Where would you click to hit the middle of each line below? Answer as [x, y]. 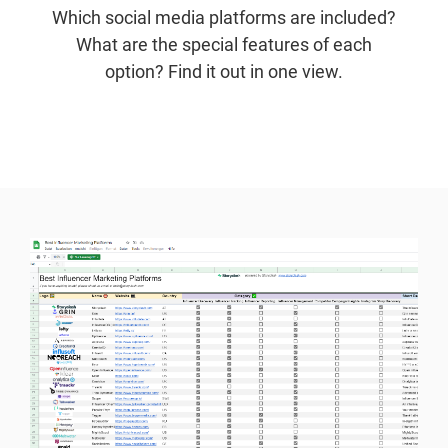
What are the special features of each [224, 44]
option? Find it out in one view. [224, 71]
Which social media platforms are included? [224, 17]
